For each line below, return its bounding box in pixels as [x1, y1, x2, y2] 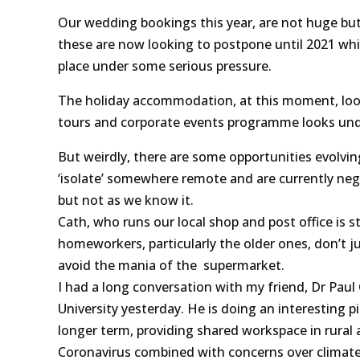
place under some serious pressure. [58, 56, 272, 75]
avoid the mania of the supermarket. [58, 256, 284, 274]
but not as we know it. [58, 190, 194, 209]
